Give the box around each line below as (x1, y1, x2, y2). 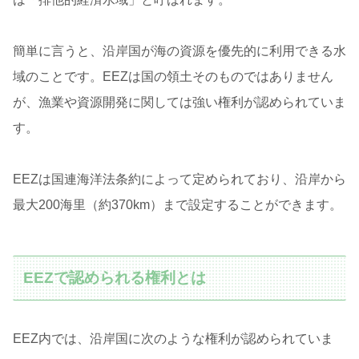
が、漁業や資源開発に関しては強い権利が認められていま (13, 95, 346, 110)
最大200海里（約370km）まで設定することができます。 (13, 198, 342, 212)
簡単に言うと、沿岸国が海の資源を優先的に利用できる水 (13, 44, 346, 58)
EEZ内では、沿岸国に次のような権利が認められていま (13, 332, 333, 346)
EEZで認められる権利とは (23, 268, 207, 286)
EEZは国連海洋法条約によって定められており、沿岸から (13, 172, 346, 187)
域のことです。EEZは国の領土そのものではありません (13, 70, 333, 84)
